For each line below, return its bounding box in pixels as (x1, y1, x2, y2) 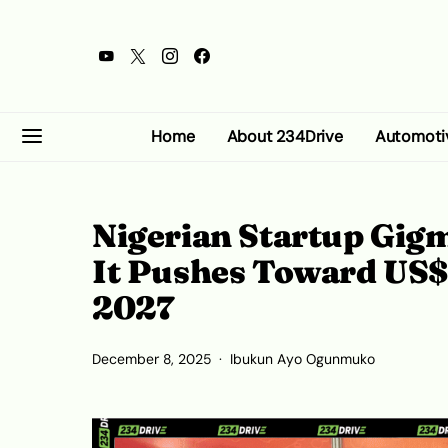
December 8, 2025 (92, 351, 211, 368)
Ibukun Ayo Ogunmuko (230, 351, 375, 368)
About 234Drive (226, 126, 343, 147)
